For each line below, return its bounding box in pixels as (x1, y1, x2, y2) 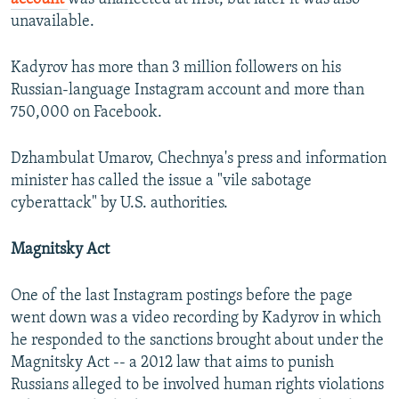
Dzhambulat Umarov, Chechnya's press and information (11, 151, 387, 168)
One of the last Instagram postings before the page (11, 288, 353, 305)
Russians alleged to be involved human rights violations (11, 377, 384, 395)
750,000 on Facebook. (11, 104, 162, 122)
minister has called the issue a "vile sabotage (11, 173, 312, 191)
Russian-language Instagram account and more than (11, 82, 364, 100)
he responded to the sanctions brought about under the (11, 332, 384, 350)
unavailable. (11, 13, 94, 31)
